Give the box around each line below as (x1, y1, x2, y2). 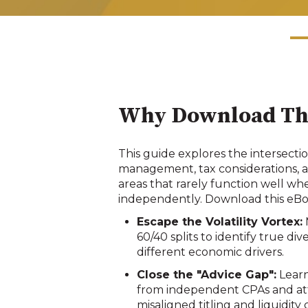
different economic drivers (137, 245, 283, 259)
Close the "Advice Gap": (137, 268, 277, 282)
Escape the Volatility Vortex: (137, 215, 303, 229)
